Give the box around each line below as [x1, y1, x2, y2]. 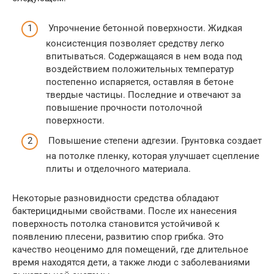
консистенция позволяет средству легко [46, 37, 224, 49]
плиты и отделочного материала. [46, 163, 191, 175]
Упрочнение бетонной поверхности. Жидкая [46, 22, 242, 34]
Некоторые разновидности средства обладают [12, 193, 219, 204]
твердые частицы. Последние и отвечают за [46, 89, 241, 100]
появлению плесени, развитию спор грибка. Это [12, 231, 224, 243]
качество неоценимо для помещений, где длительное [12, 244, 248, 256]
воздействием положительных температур [46, 63, 234, 75]
